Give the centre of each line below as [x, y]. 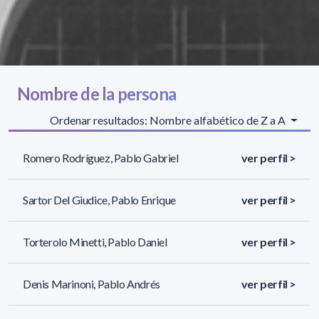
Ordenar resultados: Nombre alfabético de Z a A [169, 120]
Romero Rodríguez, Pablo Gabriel [101, 158]
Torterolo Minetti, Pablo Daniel [95, 242]
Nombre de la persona [96, 94]
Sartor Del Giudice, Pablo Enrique [99, 200]
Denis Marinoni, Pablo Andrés [91, 284]
